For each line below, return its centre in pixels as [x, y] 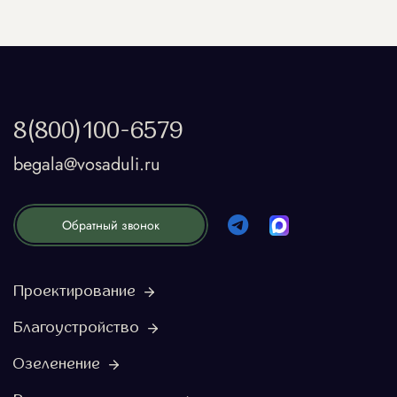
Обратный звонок [111, 226]
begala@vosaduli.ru [87, 165]
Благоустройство [76, 328]
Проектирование [74, 292]
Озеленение [57, 364]
